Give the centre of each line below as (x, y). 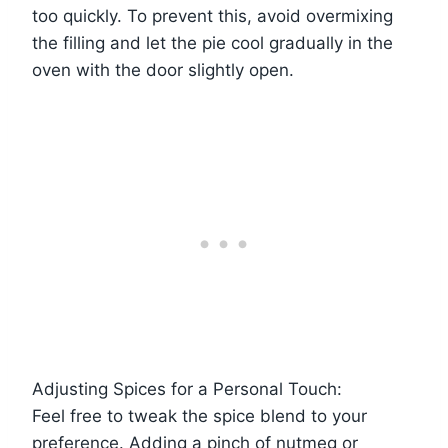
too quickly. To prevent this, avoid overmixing (212, 16)
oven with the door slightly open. (163, 70)
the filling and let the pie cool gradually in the (212, 43)
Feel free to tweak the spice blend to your (199, 416)
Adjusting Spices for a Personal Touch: (187, 389)
